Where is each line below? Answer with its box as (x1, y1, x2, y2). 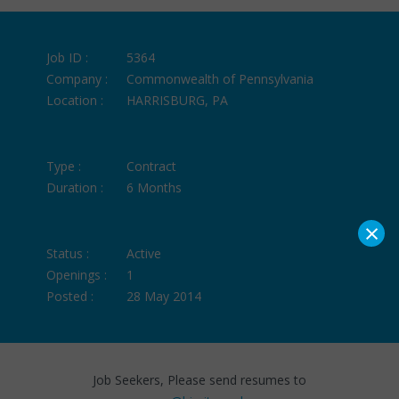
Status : (46, 244, 90, 262)
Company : (46, 69, 109, 87)
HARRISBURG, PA (126, 91, 229, 109)
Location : (46, 91, 104, 109)
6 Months (126, 178, 183, 196)
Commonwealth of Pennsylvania (126, 69, 314, 87)
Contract (126, 157, 177, 175)
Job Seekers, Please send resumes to (93, 370, 306, 388)
